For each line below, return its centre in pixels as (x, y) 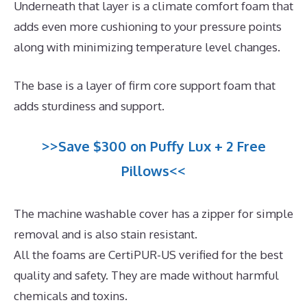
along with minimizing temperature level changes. (147, 47)
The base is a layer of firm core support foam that (145, 85)
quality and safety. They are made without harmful (146, 275)
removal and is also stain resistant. (106, 234)
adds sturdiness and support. (89, 106)
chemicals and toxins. (71, 296)
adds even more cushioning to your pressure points (148, 27)
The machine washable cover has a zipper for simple (153, 214)
